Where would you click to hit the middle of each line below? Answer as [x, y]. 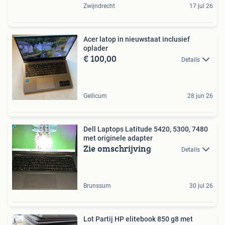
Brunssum [97, 186]
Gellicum [95, 96]
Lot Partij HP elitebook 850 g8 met [138, 219]
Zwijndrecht [99, 6]
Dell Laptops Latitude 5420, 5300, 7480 [146, 129]
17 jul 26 [201, 6]
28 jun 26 [200, 96]
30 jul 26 [201, 186]
